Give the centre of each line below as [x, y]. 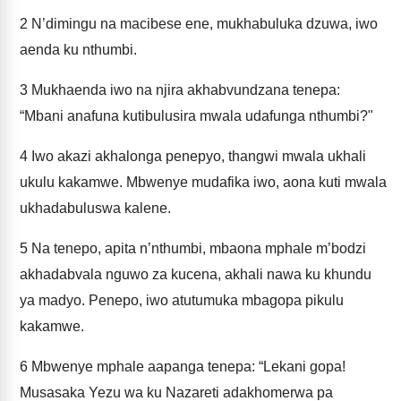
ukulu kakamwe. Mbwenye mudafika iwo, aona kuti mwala [203, 182]
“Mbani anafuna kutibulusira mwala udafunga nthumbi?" [196, 116]
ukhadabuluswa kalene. [95, 208]
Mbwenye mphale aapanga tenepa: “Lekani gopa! [187, 367]
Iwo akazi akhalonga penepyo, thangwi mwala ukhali [197, 156]
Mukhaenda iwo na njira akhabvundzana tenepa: [184, 90]
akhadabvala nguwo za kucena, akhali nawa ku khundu [196, 274]
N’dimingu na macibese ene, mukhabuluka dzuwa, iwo [203, 24]
